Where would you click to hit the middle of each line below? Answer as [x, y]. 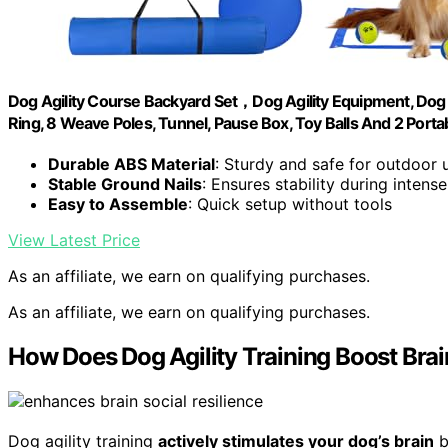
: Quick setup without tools [290, 204]
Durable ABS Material [131, 164]
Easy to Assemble [118, 204]
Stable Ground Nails [125, 184]
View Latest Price [74, 240]
